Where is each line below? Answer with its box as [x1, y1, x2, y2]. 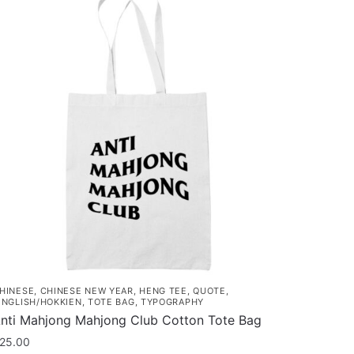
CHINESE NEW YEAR [40, 285, 134, 297]
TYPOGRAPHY [140, 296, 204, 308]
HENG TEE [139, 285, 187, 297]
